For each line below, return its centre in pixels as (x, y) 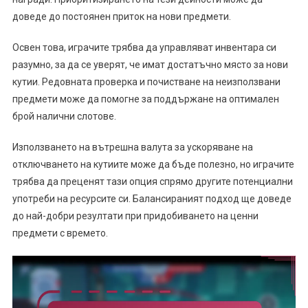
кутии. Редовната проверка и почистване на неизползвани (146, 82)
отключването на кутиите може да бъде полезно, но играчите (153, 165)
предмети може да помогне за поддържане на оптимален (145, 99)
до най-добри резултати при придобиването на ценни (135, 216)
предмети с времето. (60, 233)
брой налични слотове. (64, 117)
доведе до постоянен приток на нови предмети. (121, 17)
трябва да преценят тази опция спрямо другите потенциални (152, 182)
